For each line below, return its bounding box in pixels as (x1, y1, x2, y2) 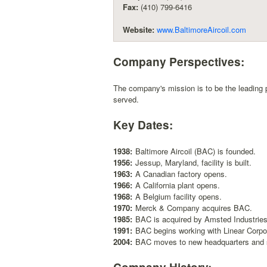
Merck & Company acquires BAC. (135, 202, 252, 213)
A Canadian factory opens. (135, 168, 227, 179)
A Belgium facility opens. (135, 191, 222, 202)
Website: (123, 24, 157, 35)
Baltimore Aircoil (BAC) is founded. (135, 145, 256, 157)
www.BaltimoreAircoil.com (157, 24, 246, 35)
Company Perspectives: (113, 54, 244, 70)
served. (113, 94, 139, 105)
